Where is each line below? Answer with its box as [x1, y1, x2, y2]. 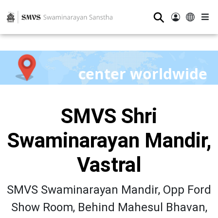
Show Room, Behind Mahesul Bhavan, [11, 200, 207, 214]
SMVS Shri [61, 104, 157, 128]
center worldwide [78, 63, 207, 84]
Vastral [76, 153, 142, 177]
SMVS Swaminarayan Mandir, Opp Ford [7, 183, 211, 197]
